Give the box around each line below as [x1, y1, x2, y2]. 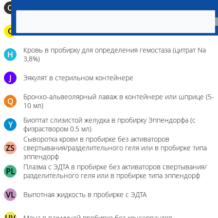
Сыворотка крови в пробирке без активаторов [23, 134, 169, 144]
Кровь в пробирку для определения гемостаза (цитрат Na [23, 45, 206, 54]
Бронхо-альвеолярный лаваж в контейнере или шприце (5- [23, 92, 214, 101]
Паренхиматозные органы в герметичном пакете [23, 26, 180, 36]
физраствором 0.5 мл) [23, 124, 91, 133]
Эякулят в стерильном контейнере [23, 73, 133, 82]
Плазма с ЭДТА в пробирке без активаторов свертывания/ [23, 162, 207, 171]
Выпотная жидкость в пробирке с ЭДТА [23, 190, 146, 199]
